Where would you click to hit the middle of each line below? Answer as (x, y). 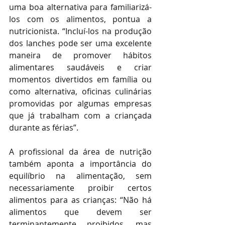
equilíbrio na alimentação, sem (80, 176)
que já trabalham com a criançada (80, 116)
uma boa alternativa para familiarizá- (80, 7)
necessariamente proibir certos (80, 188)
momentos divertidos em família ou (80, 80)
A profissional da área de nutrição (80, 152)
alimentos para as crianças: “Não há (80, 200)
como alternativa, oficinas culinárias (80, 92)
